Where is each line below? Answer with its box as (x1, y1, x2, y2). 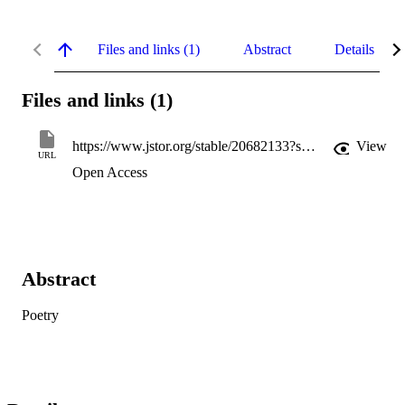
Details (334, 41, 374, 57)
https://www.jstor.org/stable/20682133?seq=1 (301, 138, 316, 155)
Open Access (72, 165, 147, 181)
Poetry (22, 307, 59, 324)
